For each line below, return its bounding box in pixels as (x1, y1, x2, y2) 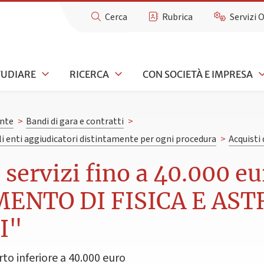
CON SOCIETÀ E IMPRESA (142, 68, 253, 80)
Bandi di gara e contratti (25, 115, 124, 128)
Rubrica (162, 11, 193, 24)
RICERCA (70, 68, 109, 80)
